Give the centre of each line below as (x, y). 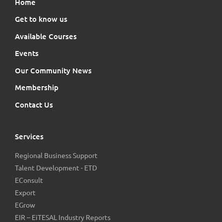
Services (29, 137)
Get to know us (41, 19)
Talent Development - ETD (56, 168)
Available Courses (46, 36)
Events (27, 54)
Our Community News (53, 70)
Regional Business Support (56, 155)
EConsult (29, 180)
